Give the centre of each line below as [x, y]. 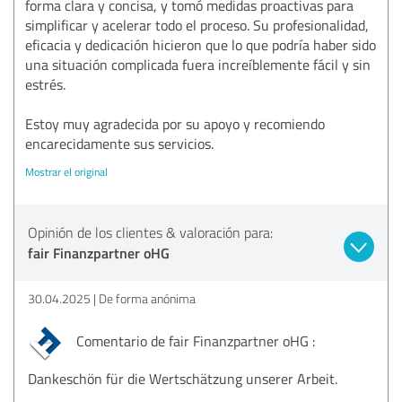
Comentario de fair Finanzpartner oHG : [194, 341]
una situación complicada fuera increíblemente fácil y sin [198, 64]
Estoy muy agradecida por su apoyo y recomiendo [175, 123]
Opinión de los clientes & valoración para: [150, 232]
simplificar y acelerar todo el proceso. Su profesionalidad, [197, 25]
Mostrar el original [66, 171]
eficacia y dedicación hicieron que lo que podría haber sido [201, 44]
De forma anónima [147, 298]
